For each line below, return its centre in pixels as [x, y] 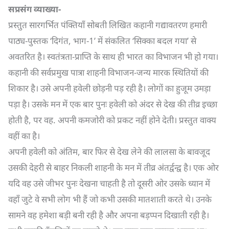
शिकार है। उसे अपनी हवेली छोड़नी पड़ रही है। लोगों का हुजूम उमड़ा [109, 88]
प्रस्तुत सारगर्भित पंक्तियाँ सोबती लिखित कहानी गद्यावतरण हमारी [108, 25]
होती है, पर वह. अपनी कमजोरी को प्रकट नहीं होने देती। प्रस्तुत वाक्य [112, 120]
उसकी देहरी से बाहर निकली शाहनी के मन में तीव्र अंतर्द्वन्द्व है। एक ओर [113, 167]
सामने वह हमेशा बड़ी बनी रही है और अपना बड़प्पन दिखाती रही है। [109, 215]
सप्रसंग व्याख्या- [35, 9]
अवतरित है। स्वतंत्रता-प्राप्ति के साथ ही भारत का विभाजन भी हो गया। [113, 56]
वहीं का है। [24, 136]
